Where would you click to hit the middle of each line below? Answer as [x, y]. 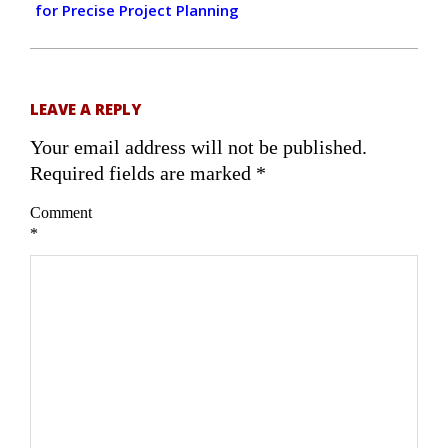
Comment [61, 213]
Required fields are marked [143, 172]
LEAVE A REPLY [85, 108]
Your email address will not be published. [198, 146]
